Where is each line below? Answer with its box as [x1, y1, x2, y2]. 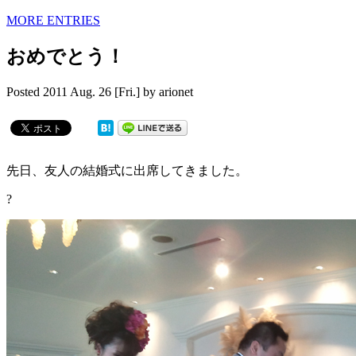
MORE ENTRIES [6, 13, 100, 27]
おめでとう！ [6, 45, 125, 67]
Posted [6, 84, 43, 99]
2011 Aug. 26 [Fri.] [43, 84, 140, 99]
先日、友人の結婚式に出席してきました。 [6, 163, 248, 177]
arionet [159, 84, 193, 99]
